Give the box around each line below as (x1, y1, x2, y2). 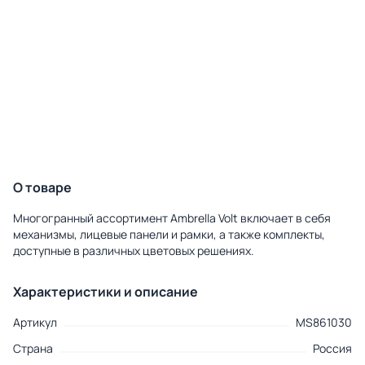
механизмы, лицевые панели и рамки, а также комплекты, (13, 226, 325, 243)
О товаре (13, 178, 72, 197)
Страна (13, 341, 53, 357)
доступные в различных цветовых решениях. (13, 243, 254, 259)
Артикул (13, 314, 57, 331)
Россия (313, 341, 352, 357)
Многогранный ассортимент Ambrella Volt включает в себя (13, 210, 331, 226)
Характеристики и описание (13, 283, 198, 301)
